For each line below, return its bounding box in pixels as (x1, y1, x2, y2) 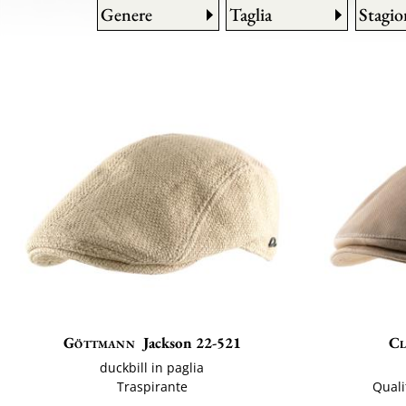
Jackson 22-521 (142, 333, 241, 353)
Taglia (229, 3, 273, 26)
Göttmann (63, 333, 135, 353)
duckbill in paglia (100, 359, 205, 377)
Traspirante (116, 378, 188, 396)
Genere (101, 3, 152, 26)
